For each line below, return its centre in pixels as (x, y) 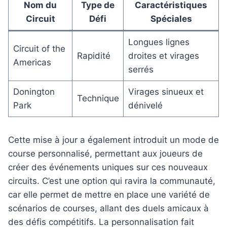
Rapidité (93, 56)
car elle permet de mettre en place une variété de (109, 195)
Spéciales (171, 19)
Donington (34, 92)
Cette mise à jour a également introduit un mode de (113, 140)
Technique (98, 99)
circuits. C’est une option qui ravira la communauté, (112, 181)
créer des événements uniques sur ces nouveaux (108, 167)
